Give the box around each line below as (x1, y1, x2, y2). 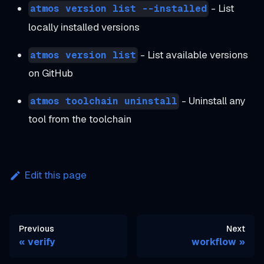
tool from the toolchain (28, 113, 131, 126)
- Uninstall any (179, 94, 246, 108)
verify (28, 235, 55, 248)
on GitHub (28, 67, 73, 80)
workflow (192, 235, 236, 248)
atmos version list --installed (30, 2, 207, 15)
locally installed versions (28, 20, 140, 34)
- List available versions (138, 48, 249, 61)
